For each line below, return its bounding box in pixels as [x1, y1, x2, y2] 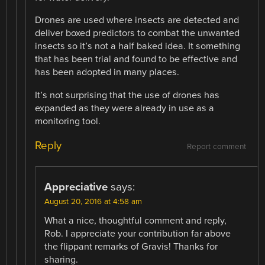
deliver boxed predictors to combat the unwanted [35, 27, 240, 40]
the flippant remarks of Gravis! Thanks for [44, 240, 218, 253]
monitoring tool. [35, 115, 101, 127]
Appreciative [44, 180, 108, 193]
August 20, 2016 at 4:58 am [44, 196, 143, 206]
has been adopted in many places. [35, 66, 180, 79]
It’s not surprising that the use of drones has [35, 89, 220, 101]
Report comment [186, 141, 246, 151]
